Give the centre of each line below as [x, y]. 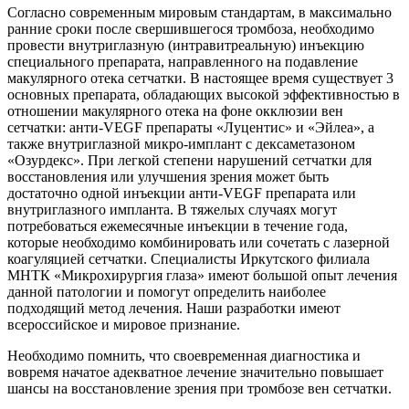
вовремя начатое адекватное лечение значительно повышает [195, 372]
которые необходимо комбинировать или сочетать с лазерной [199, 242]
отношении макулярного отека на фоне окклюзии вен [175, 111]
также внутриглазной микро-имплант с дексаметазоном [181, 144]
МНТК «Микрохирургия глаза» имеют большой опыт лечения [202, 275]
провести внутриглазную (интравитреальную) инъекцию [186, 45]
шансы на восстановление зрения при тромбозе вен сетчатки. [199, 388]
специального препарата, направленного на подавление [183, 62]
